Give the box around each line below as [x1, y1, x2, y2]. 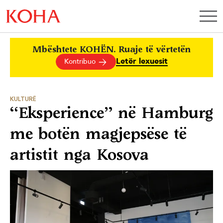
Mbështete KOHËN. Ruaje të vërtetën [32, 45, 191, 54]
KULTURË [10, 96, 36, 103]
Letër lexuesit [115, 56, 168, 66]
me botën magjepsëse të [10, 124, 187, 143]
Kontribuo [64, 57, 98, 66]
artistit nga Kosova [10, 145, 149, 164]
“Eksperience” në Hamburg [10, 104, 213, 122]
